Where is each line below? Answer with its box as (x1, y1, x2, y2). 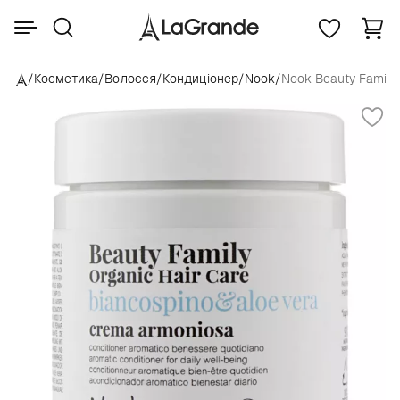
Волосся (104, 71, 156, 87)
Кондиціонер (162, 71, 238, 87)
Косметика (34, 71, 98, 87)
